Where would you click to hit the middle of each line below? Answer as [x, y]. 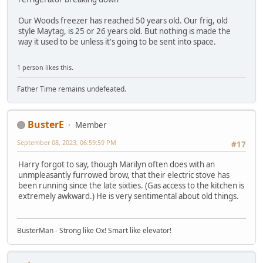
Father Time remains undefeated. [72, 89]
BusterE [46, 124]
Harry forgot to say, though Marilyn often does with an [117, 165]
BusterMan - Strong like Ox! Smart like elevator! [94, 231]
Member [91, 125]
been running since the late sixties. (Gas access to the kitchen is [131, 186]
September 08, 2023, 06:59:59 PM [67, 142]
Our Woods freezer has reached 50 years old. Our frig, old [123, 21]
